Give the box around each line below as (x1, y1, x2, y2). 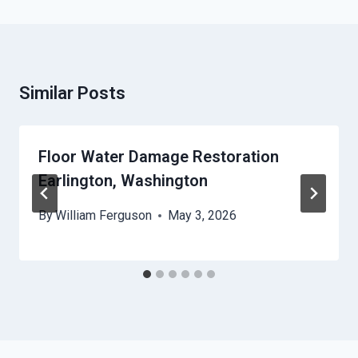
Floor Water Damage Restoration (38, 147, 279, 167)
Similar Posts (19, 83, 125, 104)
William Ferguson (55, 208, 153, 224)
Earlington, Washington (38, 171, 208, 191)
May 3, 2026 (168, 208, 237, 224)
